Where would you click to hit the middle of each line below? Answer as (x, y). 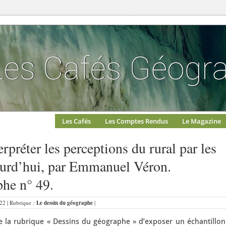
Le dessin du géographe (65, 203)
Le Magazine (202, 121)
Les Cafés (76, 121)
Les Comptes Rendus (136, 121)
